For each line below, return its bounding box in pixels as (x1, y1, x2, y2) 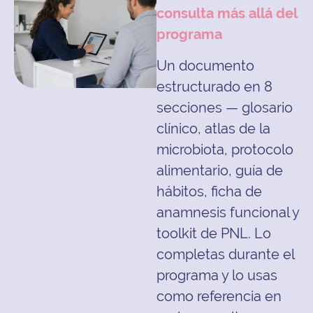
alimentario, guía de (156, 161, 283, 179)
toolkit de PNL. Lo (156, 224, 271, 242)
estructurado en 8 (156, 78, 272, 95)
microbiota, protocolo (156, 140, 293, 158)
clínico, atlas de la (156, 119, 270, 137)
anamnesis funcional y (156, 203, 299, 221)
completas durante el (156, 245, 294, 263)
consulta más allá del (156, 5, 297, 22)
